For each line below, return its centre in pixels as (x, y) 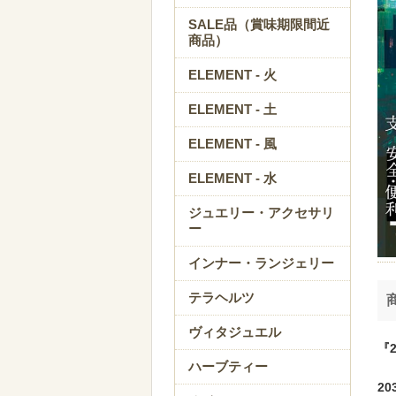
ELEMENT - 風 (232, 144)
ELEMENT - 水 (232, 179)
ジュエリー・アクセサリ (261, 213)
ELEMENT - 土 (232, 110)
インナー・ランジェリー (261, 263)
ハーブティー (228, 367)
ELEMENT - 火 (232, 75)
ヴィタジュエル (235, 332)
